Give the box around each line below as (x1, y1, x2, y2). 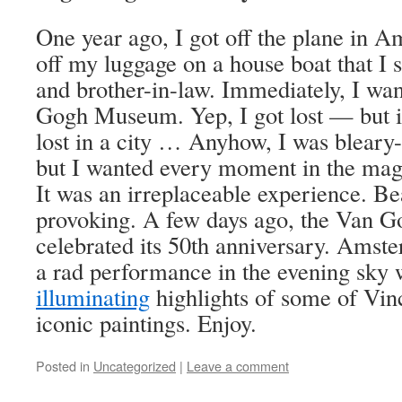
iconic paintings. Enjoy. (36, 307, 257, 339)
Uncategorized (93, 356, 176, 376)
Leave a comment (187, 356, 289, 376)
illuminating (36, 281, 150, 313)
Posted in (36, 356, 90, 376)
